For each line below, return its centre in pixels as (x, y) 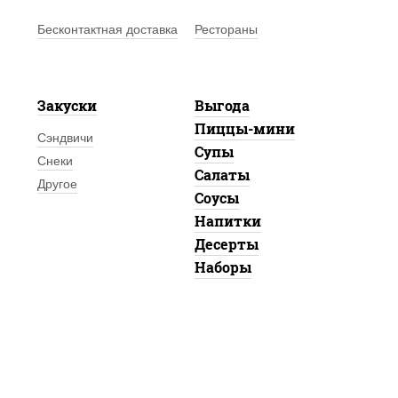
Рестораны (226, 29)
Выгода (222, 105)
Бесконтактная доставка (107, 29)
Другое (57, 184)
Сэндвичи (65, 138)
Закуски (67, 105)
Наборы (223, 267)
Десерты (226, 244)
